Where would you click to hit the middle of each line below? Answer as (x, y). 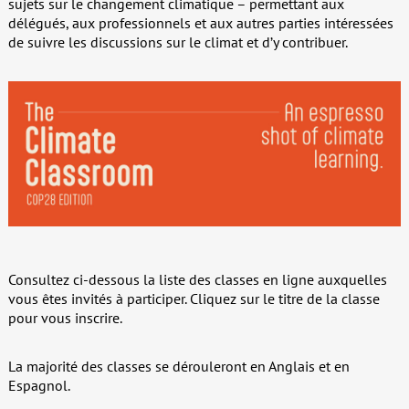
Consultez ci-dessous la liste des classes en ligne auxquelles (197, 280)
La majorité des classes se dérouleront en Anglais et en (178, 367)
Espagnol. (39, 386)
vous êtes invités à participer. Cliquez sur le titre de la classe (194, 299)
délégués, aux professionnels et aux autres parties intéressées (200, 22)
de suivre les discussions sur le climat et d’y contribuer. (178, 42)
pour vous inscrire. (65, 318)
